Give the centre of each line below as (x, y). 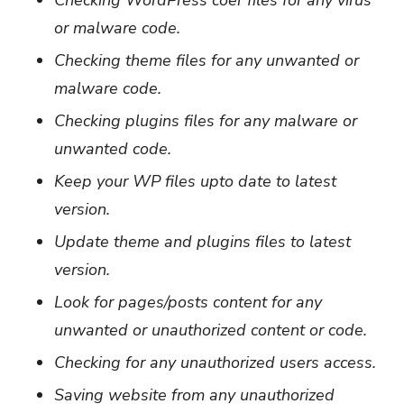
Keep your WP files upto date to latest (195, 181)
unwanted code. (113, 148)
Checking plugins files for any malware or (206, 120)
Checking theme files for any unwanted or (207, 60)
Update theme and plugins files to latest (202, 241)
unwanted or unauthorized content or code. (211, 330)
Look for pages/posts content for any (188, 302)
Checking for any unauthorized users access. (215, 362)
